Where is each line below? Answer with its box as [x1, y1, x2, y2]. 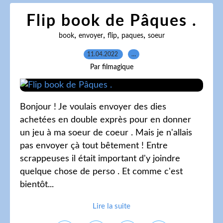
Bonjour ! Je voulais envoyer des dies [20, 103, 166, 111]
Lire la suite [93, 203, 130, 210]
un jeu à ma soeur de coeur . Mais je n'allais [20, 128, 192, 137]
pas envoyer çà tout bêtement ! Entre [20, 141, 168, 150]
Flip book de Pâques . [26, 13, 197, 29]
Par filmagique [90, 64, 133, 71]
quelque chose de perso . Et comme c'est [20, 167, 183, 176]
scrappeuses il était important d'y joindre [20, 154, 180, 163]
